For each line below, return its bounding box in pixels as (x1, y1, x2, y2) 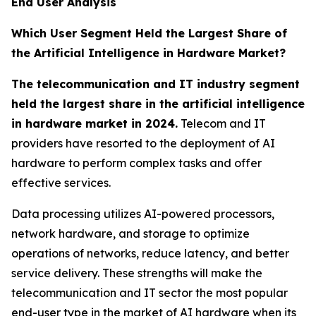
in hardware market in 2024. (11, 116, 178, 130)
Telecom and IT (178, 116, 266, 130)
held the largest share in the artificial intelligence (11, 97, 305, 111)
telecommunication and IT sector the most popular (11, 286, 288, 300)
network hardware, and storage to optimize (11, 226, 250, 241)
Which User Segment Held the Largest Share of (11, 26, 287, 40)
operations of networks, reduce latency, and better (11, 246, 289, 260)
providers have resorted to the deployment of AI (11, 136, 275, 150)
